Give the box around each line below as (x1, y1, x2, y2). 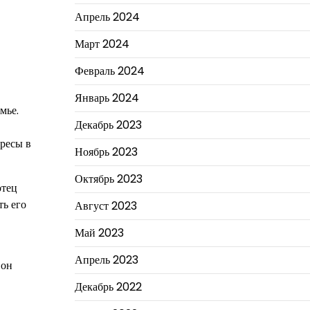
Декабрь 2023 (74, 116, 142, 133)
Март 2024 (74, 35, 129, 52)
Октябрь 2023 (74, 170, 143, 187)
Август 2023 (74, 197, 137, 214)
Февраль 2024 (74, 62, 145, 79)
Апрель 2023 (74, 251, 138, 268)
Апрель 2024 (74, 8, 140, 25)
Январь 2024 (74, 89, 139, 106)
